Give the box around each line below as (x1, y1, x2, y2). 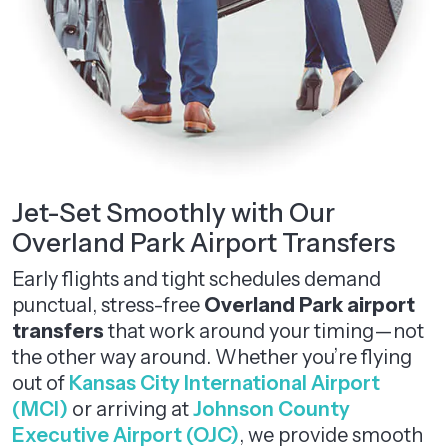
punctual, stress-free (12, 293, 204, 317)
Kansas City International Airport (69, 371, 380, 395)
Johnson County (193, 397, 350, 421)
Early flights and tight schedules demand (12, 267, 381, 291)
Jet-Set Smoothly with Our (12, 197, 335, 229)
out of (12, 371, 69, 395)
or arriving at (68, 397, 193, 421)
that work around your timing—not (104, 319, 424, 343)
